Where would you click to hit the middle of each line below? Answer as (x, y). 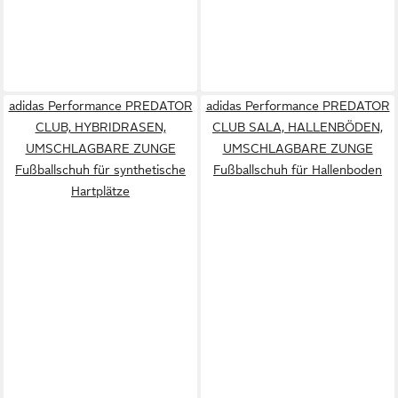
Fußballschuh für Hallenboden (298, 169)
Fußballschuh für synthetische (100, 169)
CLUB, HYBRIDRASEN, (100, 127)
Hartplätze (100, 191)
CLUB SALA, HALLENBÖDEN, (298, 127)
